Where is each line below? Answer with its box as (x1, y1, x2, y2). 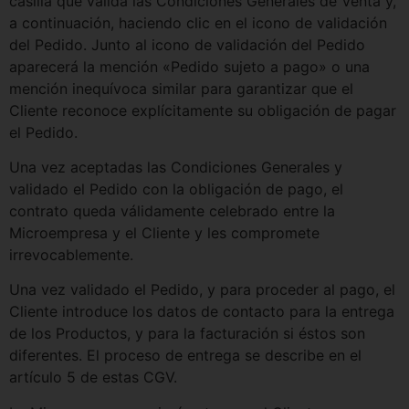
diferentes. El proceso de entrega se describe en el (9, 346, 362, 365)
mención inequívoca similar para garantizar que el (9, 79, 353, 98)
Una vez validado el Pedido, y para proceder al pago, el (9, 280, 395, 299)
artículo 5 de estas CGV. (9, 368, 177, 387)
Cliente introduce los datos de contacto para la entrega (9, 302, 394, 321)
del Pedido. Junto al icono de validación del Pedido (9, 35, 365, 54)
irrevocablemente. (9, 246, 133, 265)
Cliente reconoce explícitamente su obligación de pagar (9, 100, 396, 120)
